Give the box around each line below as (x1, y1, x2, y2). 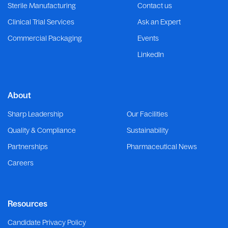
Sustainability (126, 126, 168, 135)
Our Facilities (126, 109, 168, 119)
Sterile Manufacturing (8, 1, 76, 11)
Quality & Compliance (8, 126, 76, 135)
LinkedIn (137, 50, 164, 60)
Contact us (137, 1, 173, 11)
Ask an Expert (137, 17, 181, 27)
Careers (8, 158, 34, 168)
